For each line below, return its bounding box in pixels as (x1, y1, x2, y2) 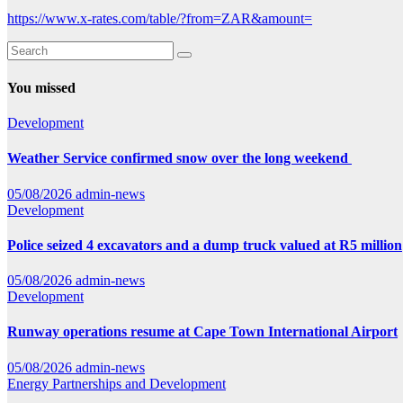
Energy (7, 375, 52, 391)
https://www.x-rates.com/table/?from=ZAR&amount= (7, 11, 312, 27)
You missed (7, 79, 76, 95)
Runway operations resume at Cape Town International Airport (7, 324, 398, 340)
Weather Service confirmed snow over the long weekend (7, 150, 352, 166)
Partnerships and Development (52, 375, 226, 391)
